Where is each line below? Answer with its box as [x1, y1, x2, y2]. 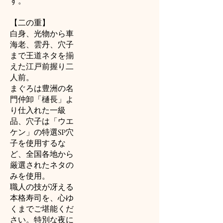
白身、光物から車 [10, 28, 74, 39]
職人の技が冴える [10, 182, 74, 192]
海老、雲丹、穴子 [10, 39, 74, 50]
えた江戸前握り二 [10, 61, 74, 72]
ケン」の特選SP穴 [10, 127, 74, 137]
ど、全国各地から [10, 149, 74, 159]
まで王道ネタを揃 [10, 50, 74, 61]
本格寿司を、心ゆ [10, 193, 74, 203]
